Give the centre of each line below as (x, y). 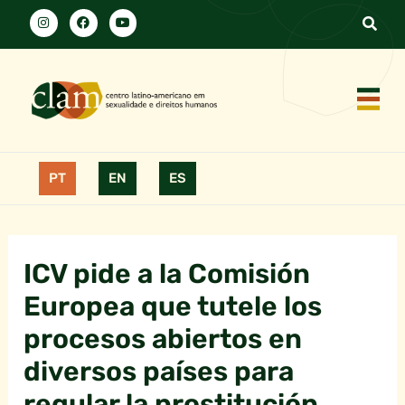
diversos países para (159, 372)
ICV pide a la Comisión (167, 274)
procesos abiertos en (163, 339)
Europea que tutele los (173, 307)
